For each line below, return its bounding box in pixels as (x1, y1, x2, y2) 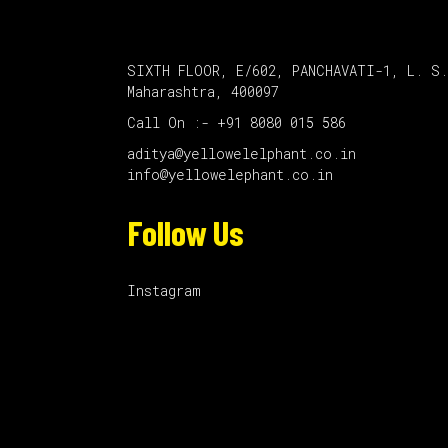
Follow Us (127, 211, 244, 253)
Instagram (127, 281, 201, 300)
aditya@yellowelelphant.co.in (127, 144, 356, 163)
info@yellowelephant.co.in (127, 165, 333, 184)
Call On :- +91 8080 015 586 (127, 113, 346, 132)
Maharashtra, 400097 (127, 82, 279, 101)
